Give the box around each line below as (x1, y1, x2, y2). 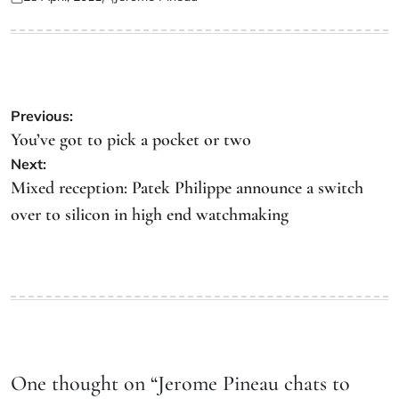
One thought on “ (11, 370, 158, 397)
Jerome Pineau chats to (158, 370, 350, 397)
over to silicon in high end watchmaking (11, 204, 289, 226)
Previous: (11, 107, 73, 126)
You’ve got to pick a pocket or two (11, 129, 251, 151)
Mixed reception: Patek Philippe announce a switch (11, 177, 363, 199)
